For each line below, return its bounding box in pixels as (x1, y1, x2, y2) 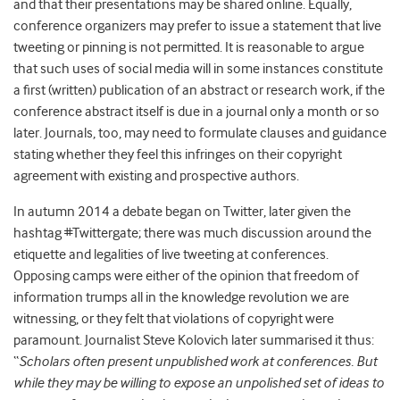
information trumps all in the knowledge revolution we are (13, 289, 349, 306)
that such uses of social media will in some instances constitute (13, 61, 383, 78)
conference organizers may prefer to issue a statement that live (13, 18, 381, 35)
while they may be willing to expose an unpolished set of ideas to (13, 375, 384, 392)
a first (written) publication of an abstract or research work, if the (13, 82, 385, 99)
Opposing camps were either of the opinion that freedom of (13, 268, 359, 285)
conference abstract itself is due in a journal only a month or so (13, 104, 379, 121)
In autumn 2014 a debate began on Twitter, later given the (13, 204, 351, 221)
